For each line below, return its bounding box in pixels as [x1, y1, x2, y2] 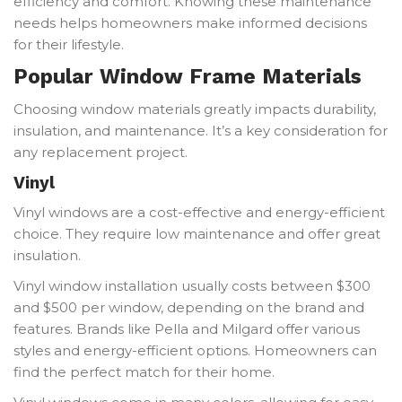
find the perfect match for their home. [13, 363, 275, 380]
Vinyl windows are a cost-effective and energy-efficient [13, 203, 385, 221]
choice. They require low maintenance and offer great [13, 224, 380, 242]
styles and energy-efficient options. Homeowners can [13, 341, 377, 359]
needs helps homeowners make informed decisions [13, 13, 367, 31]
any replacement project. [13, 143, 188, 161]
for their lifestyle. [13, 35, 124, 53]
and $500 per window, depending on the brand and [13, 298, 364, 316]
